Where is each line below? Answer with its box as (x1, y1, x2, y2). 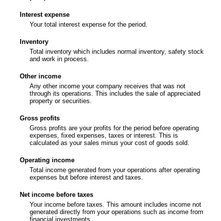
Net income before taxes (20, 190, 93, 198)
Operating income (20, 156, 74, 164)
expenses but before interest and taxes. (30, 173, 143, 181)
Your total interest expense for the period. (30, 20, 147, 28)
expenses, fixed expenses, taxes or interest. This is (30, 131, 178, 139)
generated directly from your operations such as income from (30, 208, 203, 216)
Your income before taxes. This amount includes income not (30, 200, 201, 208)
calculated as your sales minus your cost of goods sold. (30, 139, 189, 147)
